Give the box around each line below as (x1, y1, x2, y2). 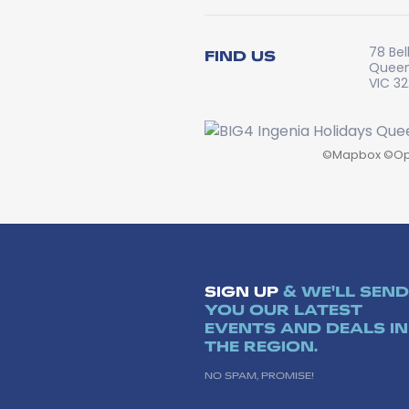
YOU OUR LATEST (204, 299, 362, 319)
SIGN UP (204, 281, 278, 300)
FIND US (204, 46, 276, 65)
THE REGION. (204, 336, 318, 355)
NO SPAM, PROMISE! (204, 370, 314, 381)
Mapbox (332, 147, 381, 163)
